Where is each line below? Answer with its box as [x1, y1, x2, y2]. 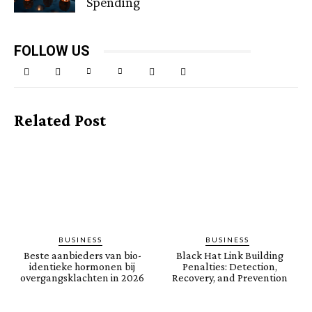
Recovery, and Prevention [171, 271, 288, 283]
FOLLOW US [14, 42, 90, 60]
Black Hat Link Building [175, 249, 283, 261]
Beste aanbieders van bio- [23, 249, 141, 261]
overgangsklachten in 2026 [20, 271, 145, 283]
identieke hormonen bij [29, 260, 136, 272]
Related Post [14, 111, 106, 130]
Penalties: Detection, [182, 260, 277, 272]
